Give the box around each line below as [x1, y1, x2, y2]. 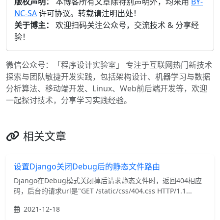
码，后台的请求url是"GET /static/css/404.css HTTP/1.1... [14, 186, 192, 196]
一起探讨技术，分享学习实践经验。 [6, 95, 132, 106]
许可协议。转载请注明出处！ [37, 8, 141, 19]
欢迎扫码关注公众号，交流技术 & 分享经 [54, 20, 199, 31]
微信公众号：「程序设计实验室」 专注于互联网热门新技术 [6, 59, 212, 71]
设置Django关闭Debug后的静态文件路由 [14, 161, 160, 172]
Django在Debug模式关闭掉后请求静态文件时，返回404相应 [14, 176, 202, 186]
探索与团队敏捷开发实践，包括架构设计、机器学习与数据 [6, 71, 210, 82]
